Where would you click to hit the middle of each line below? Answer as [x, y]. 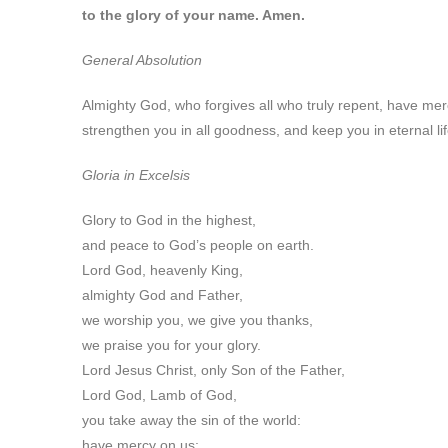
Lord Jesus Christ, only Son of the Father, [213, 370]
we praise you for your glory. [171, 345]
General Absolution [142, 60]
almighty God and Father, [162, 295]
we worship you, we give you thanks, [197, 320]
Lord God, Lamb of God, [159, 395]
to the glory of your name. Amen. [193, 15]
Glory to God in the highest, [169, 220]
